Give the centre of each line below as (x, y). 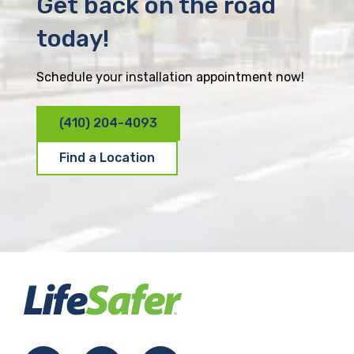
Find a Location (107, 157)
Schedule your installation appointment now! (170, 77)
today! (73, 38)
